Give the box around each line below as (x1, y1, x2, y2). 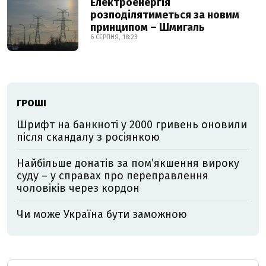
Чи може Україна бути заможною (17, 208, 187, 221)
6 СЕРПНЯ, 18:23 (90, 33, 138, 41)
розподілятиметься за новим (90, 8, 239, 21)
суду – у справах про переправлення (17, 169, 208, 182)
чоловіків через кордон (17, 182, 140, 195)
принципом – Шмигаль (90, 21, 205, 34)
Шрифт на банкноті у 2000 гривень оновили (17, 118, 247, 131)
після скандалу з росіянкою (17, 131, 160, 144)
